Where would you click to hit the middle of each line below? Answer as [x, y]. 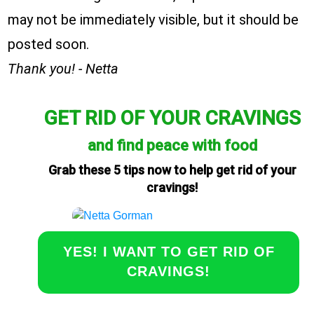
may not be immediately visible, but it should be [153, 20]
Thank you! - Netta [63, 69]
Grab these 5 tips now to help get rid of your [172, 170]
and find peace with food [172, 146]
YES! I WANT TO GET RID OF [169, 252]
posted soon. [48, 45]
